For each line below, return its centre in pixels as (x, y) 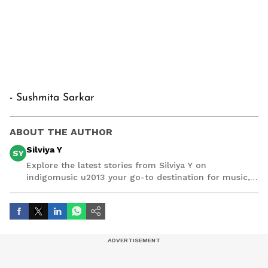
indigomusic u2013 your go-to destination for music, (138, 177)
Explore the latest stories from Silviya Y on (116, 165)
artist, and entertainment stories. (96, 189)
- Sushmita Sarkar (52, 98)
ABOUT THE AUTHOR (61, 132)
